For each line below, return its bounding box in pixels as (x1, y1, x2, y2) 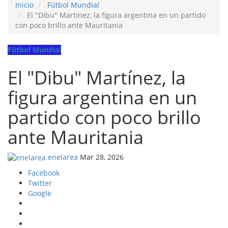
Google (28, 188, 51, 198)
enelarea (46, 152, 80, 162)
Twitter (28, 178, 52, 188)
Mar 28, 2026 (80, 152, 124, 162)
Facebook (28, 167, 60, 178)
